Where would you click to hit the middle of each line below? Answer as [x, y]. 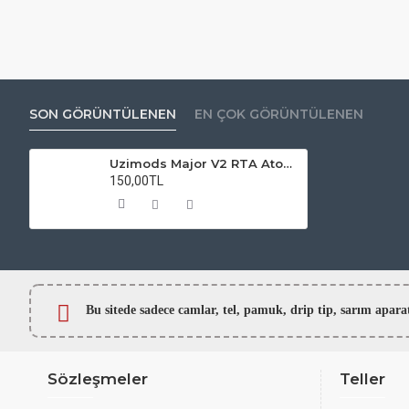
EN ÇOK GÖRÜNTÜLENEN [279, 114]
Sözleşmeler [98, 379]
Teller [362, 379]
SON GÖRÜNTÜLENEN [103, 114]
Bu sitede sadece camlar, [154, 309]
